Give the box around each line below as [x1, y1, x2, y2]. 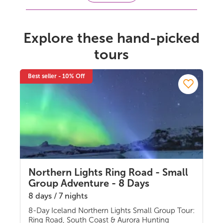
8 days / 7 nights [28, 191, 88, 200]
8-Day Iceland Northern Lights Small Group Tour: [28, 206, 195, 215]
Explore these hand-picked [23, 30, 200, 46]
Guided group [41, 207, 80, 214]
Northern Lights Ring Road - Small [28, 166, 188, 178]
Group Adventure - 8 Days [28, 177, 149, 189]
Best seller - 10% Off [28, 72, 85, 80]
